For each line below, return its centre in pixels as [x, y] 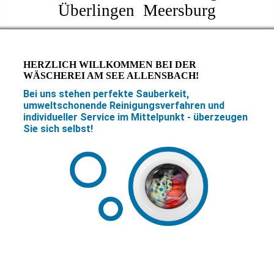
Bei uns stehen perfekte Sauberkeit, [106, 94]
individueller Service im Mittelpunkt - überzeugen [135, 117]
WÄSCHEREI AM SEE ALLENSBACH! [111, 76]
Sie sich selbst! [58, 129]
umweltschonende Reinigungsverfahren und [124, 106]
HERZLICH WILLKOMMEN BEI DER [109, 65]
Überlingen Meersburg [137, 10]
